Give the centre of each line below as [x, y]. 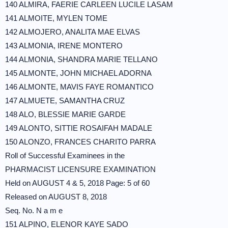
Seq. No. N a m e [34, 210]
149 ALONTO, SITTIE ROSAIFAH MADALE [79, 128]
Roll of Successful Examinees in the [65, 155]
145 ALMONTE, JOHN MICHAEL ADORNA [78, 73]
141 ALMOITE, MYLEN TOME [56, 18]
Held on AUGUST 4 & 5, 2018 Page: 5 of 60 [77, 183]
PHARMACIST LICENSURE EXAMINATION [80, 169]
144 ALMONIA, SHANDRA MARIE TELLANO [81, 59]
